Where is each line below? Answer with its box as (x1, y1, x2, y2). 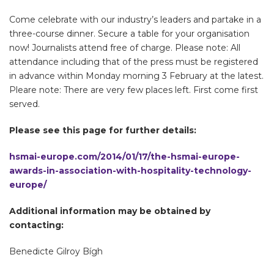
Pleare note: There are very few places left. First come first (9, 84, 258, 95)
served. (9, 98, 40, 109)
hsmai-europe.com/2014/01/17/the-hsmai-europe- (9, 150, 240, 162)
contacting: (9, 219, 64, 231)
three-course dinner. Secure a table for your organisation (9, 28, 250, 39)
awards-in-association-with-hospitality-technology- (9, 165, 251, 176)
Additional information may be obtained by (9, 205, 210, 217)
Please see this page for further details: (9, 124, 196, 136)
